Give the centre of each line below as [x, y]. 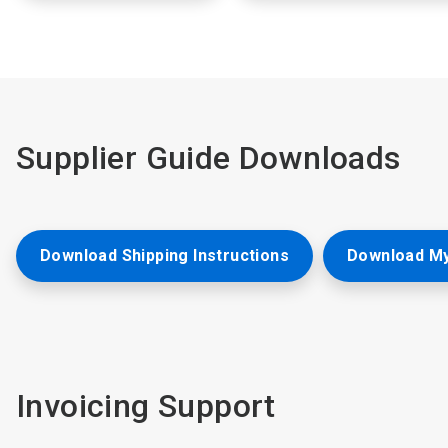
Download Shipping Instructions [164, 255]
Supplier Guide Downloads [208, 158]
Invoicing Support [146, 406]
